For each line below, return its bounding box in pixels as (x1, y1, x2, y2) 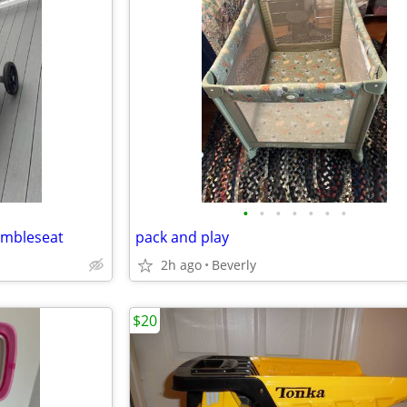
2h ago (161, 256, 202, 273)
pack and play (135, 227, 229, 247)
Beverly (212, 256, 256, 273)
